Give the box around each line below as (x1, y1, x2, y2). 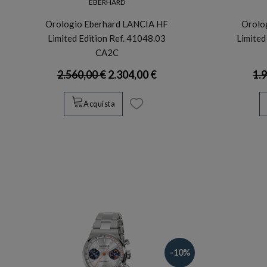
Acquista (83, 100, 115, 109)
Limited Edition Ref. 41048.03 (48, 32, 166, 44)
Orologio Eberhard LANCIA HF (45, 18, 169, 29)
